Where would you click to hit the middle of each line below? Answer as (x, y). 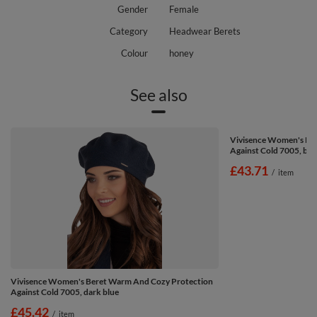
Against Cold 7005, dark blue (65, 292)
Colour (134, 53)
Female (184, 9)
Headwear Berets (205, 31)
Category (129, 31)
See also (158, 94)
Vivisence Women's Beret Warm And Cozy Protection (112, 281)
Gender (133, 9)
